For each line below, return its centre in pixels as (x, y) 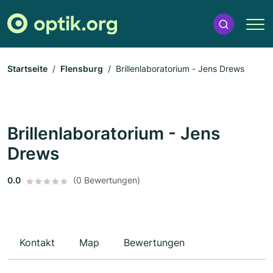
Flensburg (82, 69)
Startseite (27, 69)
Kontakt (37, 243)
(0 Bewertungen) (107, 180)
